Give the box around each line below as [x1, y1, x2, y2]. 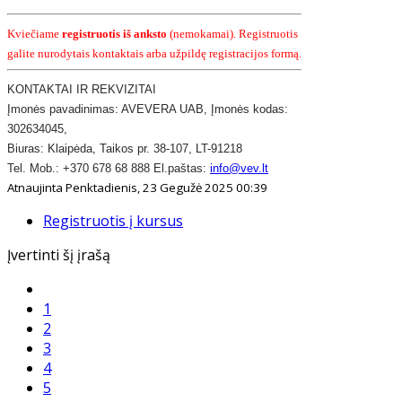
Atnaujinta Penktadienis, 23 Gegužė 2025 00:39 [7, 179, 267, 196]
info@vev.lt [210, 161, 268, 175]
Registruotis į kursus [43, 210, 183, 231]
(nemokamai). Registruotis [167, 26, 298, 40]
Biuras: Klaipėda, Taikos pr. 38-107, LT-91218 [7, 141, 242, 155]
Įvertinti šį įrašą [7, 244, 110, 265]
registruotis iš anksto [62, 26, 167, 40]
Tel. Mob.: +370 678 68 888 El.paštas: [7, 161, 210, 175]
